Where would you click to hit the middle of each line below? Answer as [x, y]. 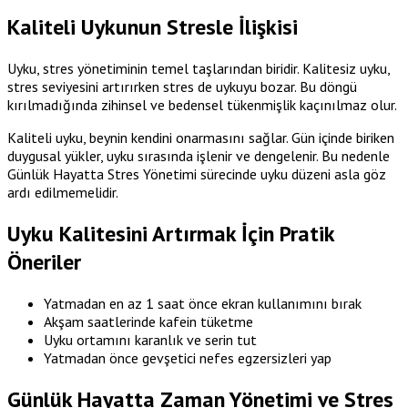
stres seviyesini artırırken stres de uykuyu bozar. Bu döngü [182, 86]
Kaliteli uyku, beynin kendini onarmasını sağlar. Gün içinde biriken [201, 137]
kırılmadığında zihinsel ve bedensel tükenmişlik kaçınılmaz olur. [202, 104]
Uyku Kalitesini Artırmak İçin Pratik [171, 233]
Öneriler [44, 261]
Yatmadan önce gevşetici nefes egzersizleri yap [188, 357]
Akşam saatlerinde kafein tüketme [148, 321]
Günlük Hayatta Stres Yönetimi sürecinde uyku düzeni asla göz [197, 173]
